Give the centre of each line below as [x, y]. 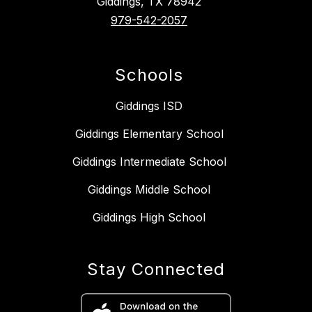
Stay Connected [156, 269]
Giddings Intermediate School [149, 161]
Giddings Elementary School [149, 133]
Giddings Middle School [149, 189]
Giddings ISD [149, 106]
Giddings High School [149, 217]
